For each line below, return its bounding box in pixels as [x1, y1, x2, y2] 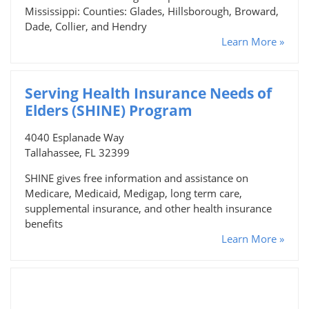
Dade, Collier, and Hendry [25, 19, 147, 33]
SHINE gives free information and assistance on [25, 170, 248, 185]
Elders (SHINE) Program [25, 100, 192, 120]
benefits [25, 216, 63, 230]
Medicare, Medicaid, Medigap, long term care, [25, 186, 242, 200]
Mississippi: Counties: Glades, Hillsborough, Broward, [25, 3, 279, 18]
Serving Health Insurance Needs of [25, 83, 272, 103]
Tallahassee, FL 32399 [25, 145, 130, 159]
